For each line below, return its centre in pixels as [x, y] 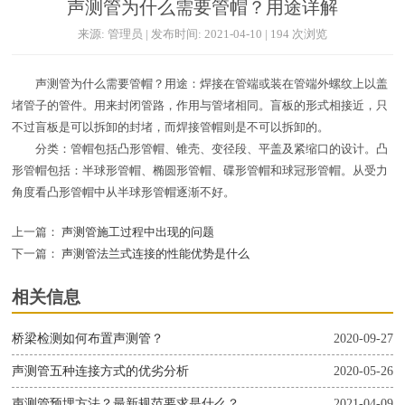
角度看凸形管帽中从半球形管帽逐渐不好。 [124, 193]
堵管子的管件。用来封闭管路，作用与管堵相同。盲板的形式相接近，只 [200, 106]
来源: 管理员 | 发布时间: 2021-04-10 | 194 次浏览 [202, 34]
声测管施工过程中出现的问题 [137, 232]
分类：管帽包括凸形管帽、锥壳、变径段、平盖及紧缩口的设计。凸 [200, 149]
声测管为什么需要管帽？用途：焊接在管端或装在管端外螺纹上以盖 [200, 84]
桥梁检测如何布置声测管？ [88, 339]
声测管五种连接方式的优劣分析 [101, 371]
